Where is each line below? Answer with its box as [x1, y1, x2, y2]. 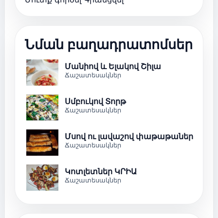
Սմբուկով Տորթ [65, 96, 126, 107]
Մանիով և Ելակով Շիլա [65, 61, 161, 72]
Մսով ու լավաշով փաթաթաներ [65, 131, 193, 142]
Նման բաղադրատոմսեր [25, 35, 193, 54]
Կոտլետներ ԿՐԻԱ [65, 166, 137, 177]
